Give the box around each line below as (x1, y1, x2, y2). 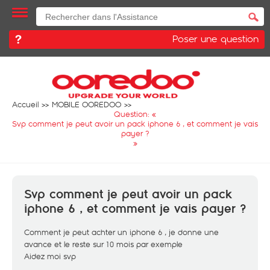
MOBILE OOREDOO (52, 99, 121, 110)
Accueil (12, 99, 39, 110)
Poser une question (172, 31, 259, 45)
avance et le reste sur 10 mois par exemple (24, 239, 183, 250)
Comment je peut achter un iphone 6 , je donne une (24, 227, 219, 237)
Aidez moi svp (24, 251, 76, 262)
